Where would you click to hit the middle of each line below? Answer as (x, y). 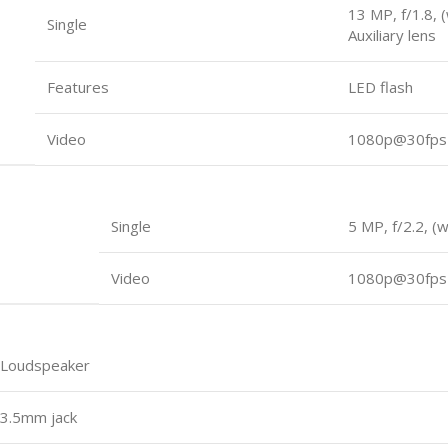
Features (78, 86)
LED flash (380, 86)
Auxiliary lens (392, 34)
